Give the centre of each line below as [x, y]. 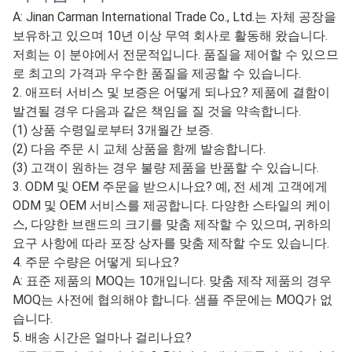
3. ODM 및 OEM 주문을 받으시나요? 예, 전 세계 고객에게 [170, 187]
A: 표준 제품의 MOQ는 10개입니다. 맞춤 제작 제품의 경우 [172, 281]
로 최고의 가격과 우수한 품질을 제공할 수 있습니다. [157, 74]
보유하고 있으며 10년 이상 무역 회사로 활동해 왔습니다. [170, 36]
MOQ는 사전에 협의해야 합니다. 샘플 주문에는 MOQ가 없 [172, 300]
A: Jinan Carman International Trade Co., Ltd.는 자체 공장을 [174, 17]
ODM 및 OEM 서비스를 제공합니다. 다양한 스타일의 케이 [172, 206]
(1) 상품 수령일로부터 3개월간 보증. [113, 130]
